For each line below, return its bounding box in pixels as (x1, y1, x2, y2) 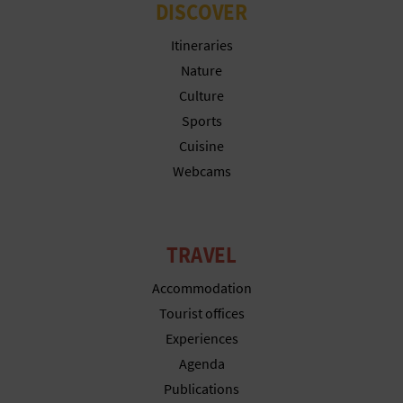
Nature (181, 60, 222, 79)
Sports (181, 111, 222, 130)
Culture (179, 85, 224, 104)
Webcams (172, 161, 231, 180)
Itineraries (170, 35, 233, 54)
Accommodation (151, 278, 252, 297)
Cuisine (179, 136, 224, 155)
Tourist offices (158, 303, 245, 322)
